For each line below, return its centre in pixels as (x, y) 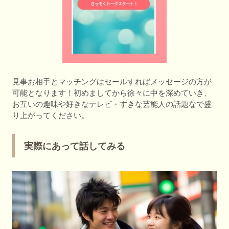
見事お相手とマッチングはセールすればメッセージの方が (112, 81)
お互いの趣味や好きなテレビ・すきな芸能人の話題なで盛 (112, 104)
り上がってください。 (51, 115)
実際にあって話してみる (75, 146)
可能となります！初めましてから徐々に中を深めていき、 (112, 93)
